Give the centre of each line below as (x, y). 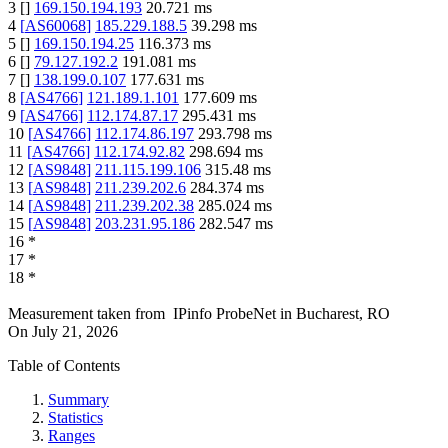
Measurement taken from (86, 314)
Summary (78, 400)
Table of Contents (64, 366)
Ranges (71, 436)
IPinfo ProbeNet (226, 314)
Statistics (75, 418)
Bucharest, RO (343, 314)
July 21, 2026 (75, 332)
